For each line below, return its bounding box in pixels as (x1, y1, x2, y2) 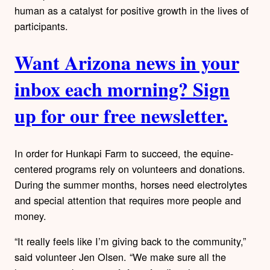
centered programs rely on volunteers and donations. (14, 161, 245, 176)
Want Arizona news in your (14, 48, 239, 77)
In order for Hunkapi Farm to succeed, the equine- (14, 145, 233, 160)
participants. (14, 18, 68, 33)
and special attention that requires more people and (14, 192, 241, 207)
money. (14, 208, 46, 223)
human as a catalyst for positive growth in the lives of (14, 2, 249, 17)
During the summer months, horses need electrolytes (14, 177, 247, 192)
